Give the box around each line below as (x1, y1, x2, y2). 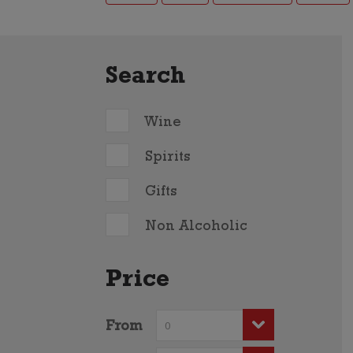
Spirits (145, 151, 191, 166)
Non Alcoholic (145, 221, 248, 236)
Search (106, 67, 186, 91)
